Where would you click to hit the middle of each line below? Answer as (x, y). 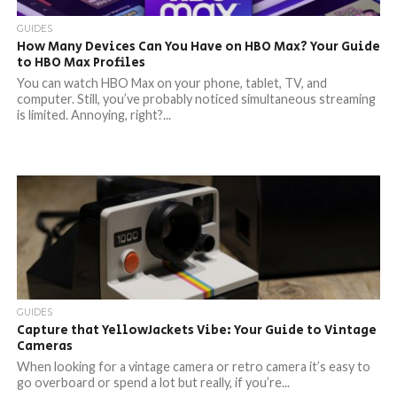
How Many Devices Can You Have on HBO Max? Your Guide (198, 47)
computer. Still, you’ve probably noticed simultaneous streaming (196, 99)
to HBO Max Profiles (81, 62)
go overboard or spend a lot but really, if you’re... (153, 382)
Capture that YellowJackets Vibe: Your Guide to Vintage (196, 330)
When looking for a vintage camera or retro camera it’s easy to (193, 366)
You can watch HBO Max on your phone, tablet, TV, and (171, 83)
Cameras (44, 346)
